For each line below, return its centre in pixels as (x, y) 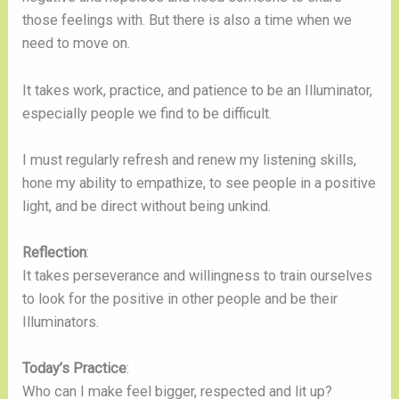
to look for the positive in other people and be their (180, 299)
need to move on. (77, 44)
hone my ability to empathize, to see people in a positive (199, 183)
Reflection (55, 253)
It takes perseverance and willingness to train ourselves (198, 276)
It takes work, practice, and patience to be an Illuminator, (198, 90)
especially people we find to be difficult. (147, 113)
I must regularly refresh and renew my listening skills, (190, 159)
